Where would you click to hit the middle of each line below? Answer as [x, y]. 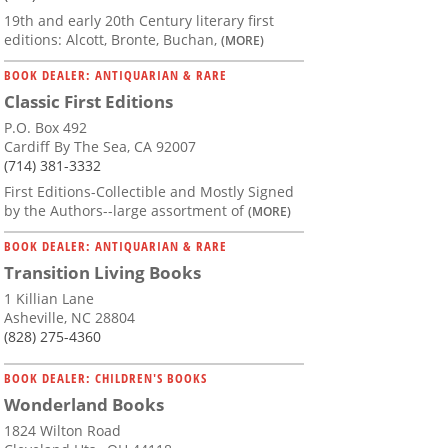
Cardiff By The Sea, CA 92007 [100, 147]
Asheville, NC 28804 [69, 318]
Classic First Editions [88, 102]
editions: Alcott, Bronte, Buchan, [112, 40]
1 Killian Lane [49, 299]
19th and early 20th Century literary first [139, 21]
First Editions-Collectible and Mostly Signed [149, 192]
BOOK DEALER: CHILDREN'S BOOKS [105, 378]
